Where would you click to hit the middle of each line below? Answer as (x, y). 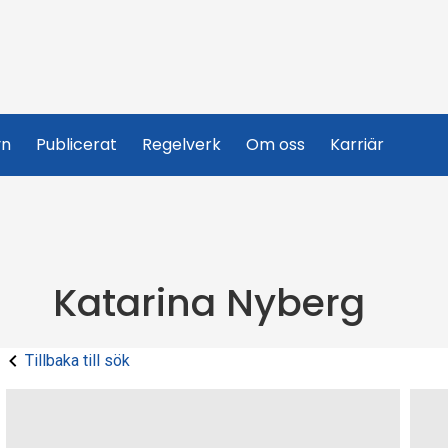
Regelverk (181, 144)
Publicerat (76, 144)
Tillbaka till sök (77, 360)
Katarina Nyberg (209, 302)
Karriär (357, 144)
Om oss (275, 144)
